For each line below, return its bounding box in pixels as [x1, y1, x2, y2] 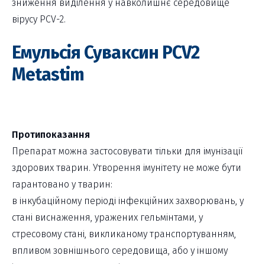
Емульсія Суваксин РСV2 [12, 42, 199, 64]
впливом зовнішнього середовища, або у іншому [12, 245, 228, 257]
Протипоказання [12, 129, 90, 141]
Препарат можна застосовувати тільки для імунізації [12, 146, 243, 157]
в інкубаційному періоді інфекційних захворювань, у [12, 195, 244, 207]
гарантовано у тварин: [12, 179, 112, 190]
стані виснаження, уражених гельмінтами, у [12, 212, 203, 224]
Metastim [12, 64, 85, 86]
